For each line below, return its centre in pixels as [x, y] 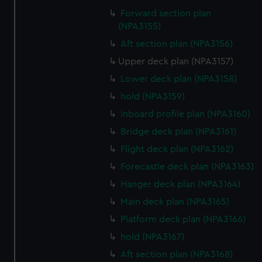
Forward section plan [166, 13]
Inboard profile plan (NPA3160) [186, 114]
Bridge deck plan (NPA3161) [179, 132]
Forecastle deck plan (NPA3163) [187, 167]
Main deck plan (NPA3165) [175, 202]
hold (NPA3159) [153, 96]
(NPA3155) [140, 26]
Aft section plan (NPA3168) [177, 254]
